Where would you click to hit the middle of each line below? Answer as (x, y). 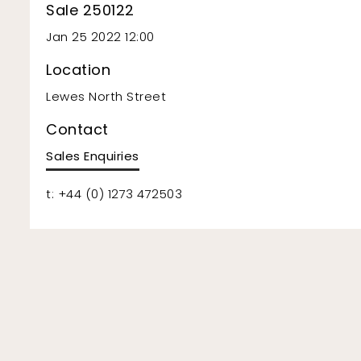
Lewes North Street (106, 96)
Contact (77, 129)
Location (78, 69)
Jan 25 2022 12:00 (100, 36)
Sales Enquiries (93, 156)
